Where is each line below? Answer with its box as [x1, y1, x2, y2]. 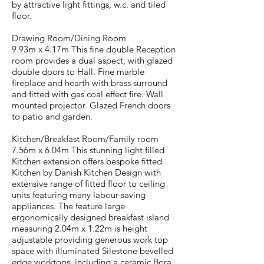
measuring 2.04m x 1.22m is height [12, 223, 147, 234]
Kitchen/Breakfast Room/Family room [12, 133, 159, 144]
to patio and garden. [12, 111, 93, 122]
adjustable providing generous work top [12, 234, 168, 245]
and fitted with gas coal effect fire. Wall [12, 88, 163, 100]
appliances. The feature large [12, 200, 125, 212]
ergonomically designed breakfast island [12, 212, 169, 223]
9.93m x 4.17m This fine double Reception [12, 44, 176, 55]
